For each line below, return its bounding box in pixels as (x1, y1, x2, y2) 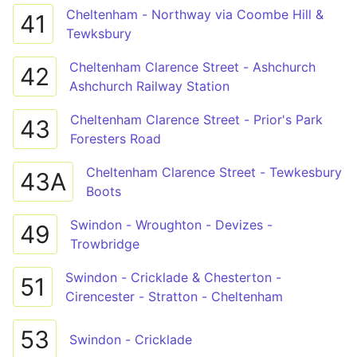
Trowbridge (70, 236, 139, 252)
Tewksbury (66, 25, 131, 41)
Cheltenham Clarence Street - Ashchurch (69, 59, 316, 75)
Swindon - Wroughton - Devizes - (70, 217, 273, 233)
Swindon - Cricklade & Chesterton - (65, 269, 281, 285)
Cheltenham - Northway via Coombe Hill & (66, 6, 324, 22)
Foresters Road (70, 131, 161, 147)
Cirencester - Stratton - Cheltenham (65, 288, 283, 304)
